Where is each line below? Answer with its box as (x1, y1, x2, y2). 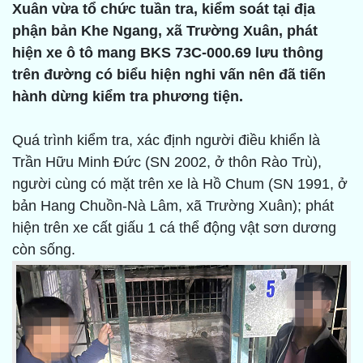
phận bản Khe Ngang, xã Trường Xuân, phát (12, 23, 318, 40)
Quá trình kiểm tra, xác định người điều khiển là (12, 132, 320, 149)
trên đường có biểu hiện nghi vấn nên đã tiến (12, 66, 326, 83)
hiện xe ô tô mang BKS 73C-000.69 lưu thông (12, 45, 323, 62)
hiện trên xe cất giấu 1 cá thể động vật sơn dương (12, 220, 336, 237)
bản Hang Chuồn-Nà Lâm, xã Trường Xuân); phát (12, 198, 334, 215)
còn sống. (12, 241, 75, 258)
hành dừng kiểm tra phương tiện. (12, 88, 247, 105)
